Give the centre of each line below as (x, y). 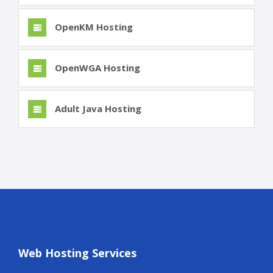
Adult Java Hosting (97, 109)
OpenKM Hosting (93, 27)
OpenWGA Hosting (96, 68)
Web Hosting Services (77, 253)
